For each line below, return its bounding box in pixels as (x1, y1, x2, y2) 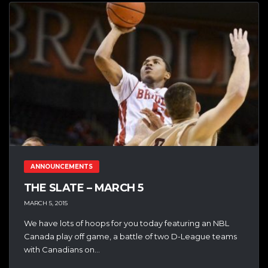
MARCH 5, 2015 (24, 199, 68, 207)
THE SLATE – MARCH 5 (24, 181, 144, 195)
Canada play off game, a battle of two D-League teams (24, 231, 237, 241)
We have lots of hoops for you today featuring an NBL (24, 218, 229, 228)
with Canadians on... (24, 244, 100, 254)
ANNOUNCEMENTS (31, 163, 93, 171)
